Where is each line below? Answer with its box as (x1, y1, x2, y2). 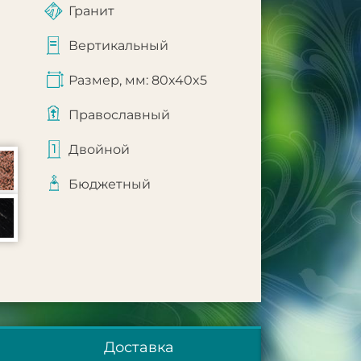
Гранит (68, 3, 114, 19)
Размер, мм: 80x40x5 (68, 73, 207, 88)
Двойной (68, 142, 130, 157)
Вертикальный (68, 38, 168, 53)
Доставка (104, 338, 174, 356)
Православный (68, 107, 170, 122)
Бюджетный (68, 176, 151, 192)
